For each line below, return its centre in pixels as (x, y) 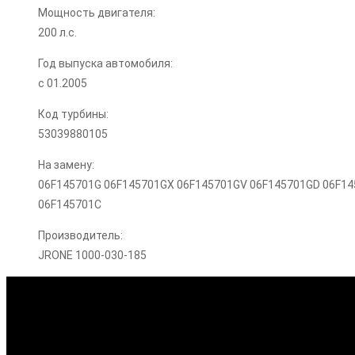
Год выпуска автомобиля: (105, 64)
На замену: (66, 165)
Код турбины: (73, 115)
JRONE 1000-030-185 (92, 256)
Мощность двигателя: (97, 13)
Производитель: (80, 236)
